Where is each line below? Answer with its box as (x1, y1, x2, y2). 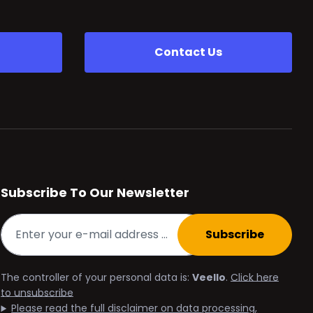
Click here (231, 270, 279, 285)
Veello (192, 270, 226, 285)
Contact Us (154, 44, 222, 61)
